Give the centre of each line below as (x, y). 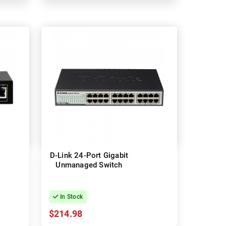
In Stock (71, 197)
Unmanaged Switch (89, 165)
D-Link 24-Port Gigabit (89, 156)
